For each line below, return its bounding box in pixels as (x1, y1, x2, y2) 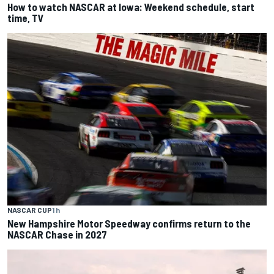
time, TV (7, 12, 43, 24)
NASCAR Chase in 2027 (7, 228, 107, 241)
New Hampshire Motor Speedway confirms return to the (7, 217, 251, 230)
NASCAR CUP (7, 206, 52, 215)
